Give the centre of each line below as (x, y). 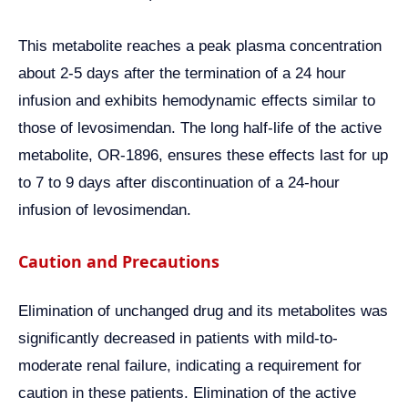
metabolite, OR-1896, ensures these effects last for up (203, 155)
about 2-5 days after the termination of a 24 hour (182, 73)
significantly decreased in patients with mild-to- (178, 339)
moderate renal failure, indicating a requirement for (190, 366)
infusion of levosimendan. (105, 209)
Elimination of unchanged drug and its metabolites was (203, 311)
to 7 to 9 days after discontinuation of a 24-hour (179, 182)
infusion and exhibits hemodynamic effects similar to (197, 100)
